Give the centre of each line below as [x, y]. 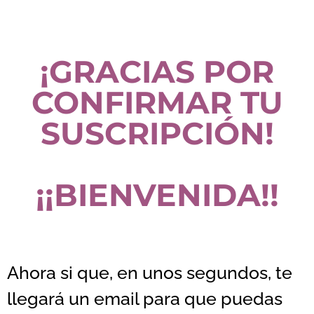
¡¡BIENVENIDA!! [157, 195]
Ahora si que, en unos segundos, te [150, 273]
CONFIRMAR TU [157, 102]
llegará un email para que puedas [145, 299]
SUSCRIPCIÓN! [157, 133]
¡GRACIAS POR [157, 71]
